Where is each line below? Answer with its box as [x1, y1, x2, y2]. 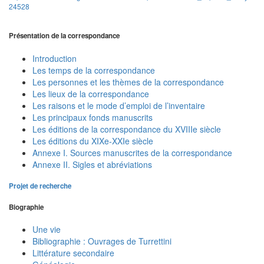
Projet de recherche [9, 181, 71, 192]
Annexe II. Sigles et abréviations [32, 158, 152, 170]
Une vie [32, 223, 61, 235]
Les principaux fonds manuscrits [32, 111, 153, 123]
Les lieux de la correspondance [32, 87, 149, 100]
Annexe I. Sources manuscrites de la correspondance [32, 146, 232, 159]
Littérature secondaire [32, 246, 114, 259]
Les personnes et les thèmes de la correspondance [32, 75, 224, 88]
